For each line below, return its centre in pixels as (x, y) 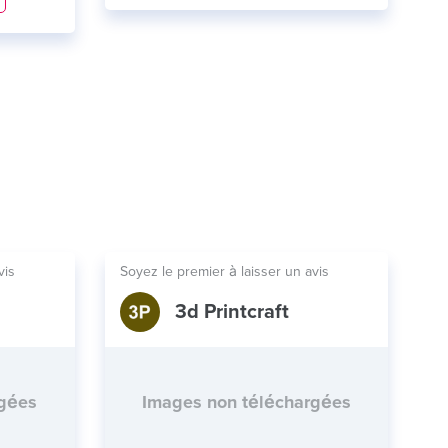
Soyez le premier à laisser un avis (224, 271)
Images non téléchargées (246, 402)
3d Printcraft (231, 312)
